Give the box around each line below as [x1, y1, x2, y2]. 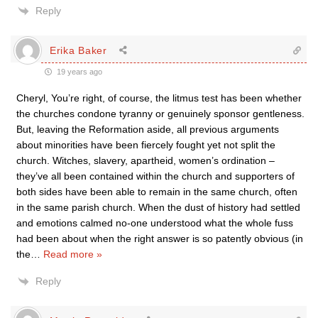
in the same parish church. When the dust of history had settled [16, 202, 300, 213]
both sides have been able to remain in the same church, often [16, 186, 297, 197]
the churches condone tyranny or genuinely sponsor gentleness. [16, 108, 305, 119]
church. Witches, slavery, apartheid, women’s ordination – [16, 155, 275, 166]
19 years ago [55, 67, 102, 76]
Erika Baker [50, 44, 107, 56]
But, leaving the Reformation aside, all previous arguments [16, 124, 279, 135]
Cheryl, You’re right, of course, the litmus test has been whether [16, 92, 302, 104]
